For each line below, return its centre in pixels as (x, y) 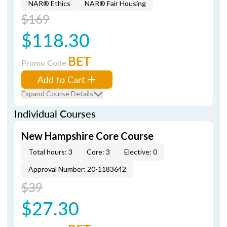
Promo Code (45, 63)
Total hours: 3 (50, 152)
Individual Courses (55, 113)
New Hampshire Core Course (87, 136)
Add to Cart (61, 79)
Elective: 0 (141, 152)
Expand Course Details (57, 93)
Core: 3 (98, 152)
